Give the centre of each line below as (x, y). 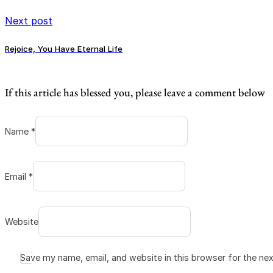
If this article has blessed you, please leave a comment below (135, 92)
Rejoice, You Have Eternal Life (64, 48)
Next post (29, 20)
